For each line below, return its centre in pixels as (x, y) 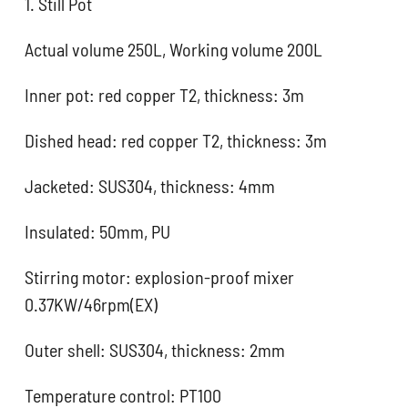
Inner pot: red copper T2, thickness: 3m (165, 95)
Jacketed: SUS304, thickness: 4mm (150, 186)
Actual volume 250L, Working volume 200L (174, 50)
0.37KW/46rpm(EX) (92, 305)
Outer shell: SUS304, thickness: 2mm (155, 350)
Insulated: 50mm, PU (98, 232)
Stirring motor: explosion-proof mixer (160, 277)
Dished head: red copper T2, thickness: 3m (176, 141)
